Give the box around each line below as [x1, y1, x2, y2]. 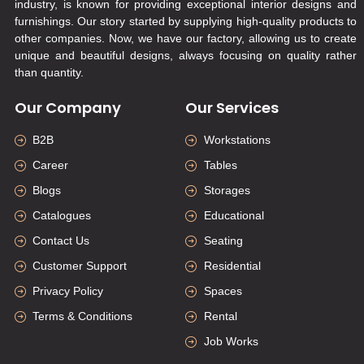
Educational [203, 209, 264, 223]
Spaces [203, 284, 242, 298]
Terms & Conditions [32, 310, 133, 323]
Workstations [203, 133, 271, 147]
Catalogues [32, 209, 92, 223]
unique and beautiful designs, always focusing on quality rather [14, 48, 357, 62]
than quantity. [14, 65, 84, 79]
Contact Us [32, 234, 90, 248]
